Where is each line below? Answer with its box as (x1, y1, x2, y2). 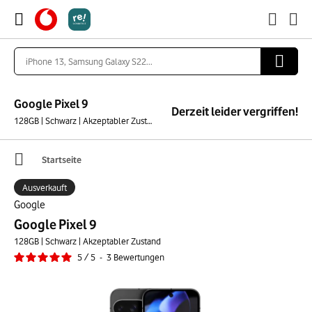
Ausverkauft (22, 182, 67, 193)
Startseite (42, 153, 81, 165)
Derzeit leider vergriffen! (171, 104, 298, 118)
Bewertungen (114, 251, 164, 263)
